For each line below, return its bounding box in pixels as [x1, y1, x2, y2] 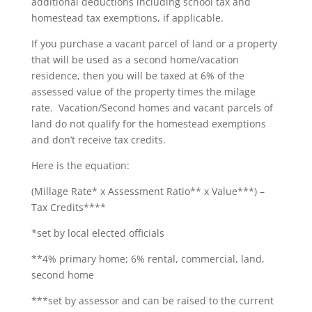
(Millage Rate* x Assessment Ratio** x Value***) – [31, 185, 265, 198]
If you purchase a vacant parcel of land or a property [31, 37, 277, 50]
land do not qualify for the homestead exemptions [31, 117, 266, 130]
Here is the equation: [31, 159, 130, 172]
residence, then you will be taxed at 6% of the [31, 69, 244, 82]
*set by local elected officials [31, 226, 164, 240]
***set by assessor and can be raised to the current [31, 294, 274, 307]
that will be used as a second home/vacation [31, 53, 239, 66]
